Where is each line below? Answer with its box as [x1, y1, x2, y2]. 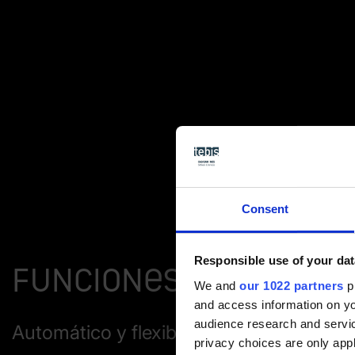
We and [193, 278, 239, 292]
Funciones [12, 261, 182, 300]
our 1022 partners [239, 278, 344, 292]
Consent [241, 201, 289, 216]
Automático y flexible [12, 321, 191, 344]
